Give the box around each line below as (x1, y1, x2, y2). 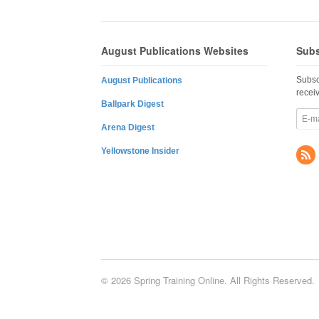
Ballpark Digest (101, 99, 164, 110)
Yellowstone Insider (101, 146, 179, 157)
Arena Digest (101, 122, 155, 133)
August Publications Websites (101, 43, 249, 58)
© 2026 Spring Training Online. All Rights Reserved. (101, 273, 315, 288)
